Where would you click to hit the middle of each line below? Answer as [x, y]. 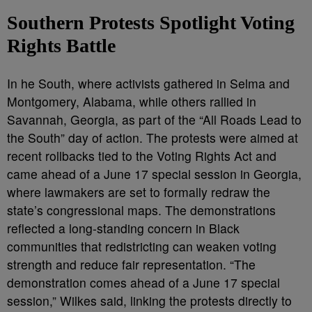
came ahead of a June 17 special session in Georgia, [154, 174]
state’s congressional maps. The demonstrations [141, 210]
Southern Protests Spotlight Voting [151, 23]
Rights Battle [61, 46]
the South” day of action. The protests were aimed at [153, 138]
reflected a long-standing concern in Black [123, 228]
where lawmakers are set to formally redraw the [139, 192]
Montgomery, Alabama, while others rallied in [132, 101]
